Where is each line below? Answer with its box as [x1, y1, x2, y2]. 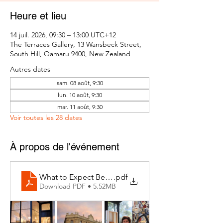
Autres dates [10, 65, 50, 74]
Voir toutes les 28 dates [10, 113, 82, 122]
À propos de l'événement [10, 141, 119, 153]
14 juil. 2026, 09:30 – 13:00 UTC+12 [10, 30, 116, 40]
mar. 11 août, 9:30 [57, 103, 103, 111]
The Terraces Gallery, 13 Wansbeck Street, [10, 40, 141, 49]
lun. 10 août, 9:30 [57, 91, 102, 99]
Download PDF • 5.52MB [39, 181, 116, 191]
